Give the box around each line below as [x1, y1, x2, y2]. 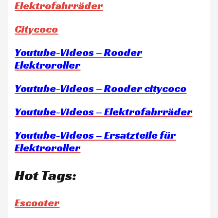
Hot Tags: [15, 165, 77, 184]
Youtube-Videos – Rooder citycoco [15, 81, 187, 95]
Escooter [15, 196, 60, 209]
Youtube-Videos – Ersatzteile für [15, 128, 176, 142]
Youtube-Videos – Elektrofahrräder [15, 105, 193, 118]
